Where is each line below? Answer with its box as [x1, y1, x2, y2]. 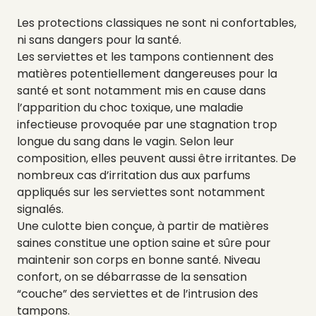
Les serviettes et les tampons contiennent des [17, 48, 274, 65]
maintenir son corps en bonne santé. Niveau [17, 251, 260, 268]
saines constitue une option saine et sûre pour [17, 234, 271, 251]
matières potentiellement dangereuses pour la [17, 65, 277, 82]
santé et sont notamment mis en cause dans [17, 82, 266, 99]
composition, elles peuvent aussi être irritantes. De [17, 150, 296, 166]
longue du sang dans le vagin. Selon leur [17, 133, 234, 150]
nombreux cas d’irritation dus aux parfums [17, 166, 250, 183]
